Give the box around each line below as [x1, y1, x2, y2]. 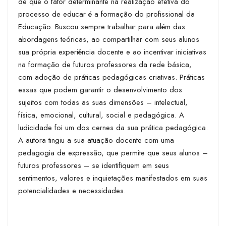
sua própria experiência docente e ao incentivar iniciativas [18, 46, 206, 58]
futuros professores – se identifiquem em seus [18, 159, 169, 171]
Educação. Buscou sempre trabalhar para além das [18, 21, 185, 32]
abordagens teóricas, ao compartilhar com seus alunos [18, 33, 199, 45]
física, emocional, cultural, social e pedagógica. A [18, 109, 184, 121]
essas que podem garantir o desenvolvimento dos [18, 84, 182, 95]
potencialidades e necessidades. [18, 185, 126, 196]
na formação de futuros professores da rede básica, [18, 59, 192, 70]
